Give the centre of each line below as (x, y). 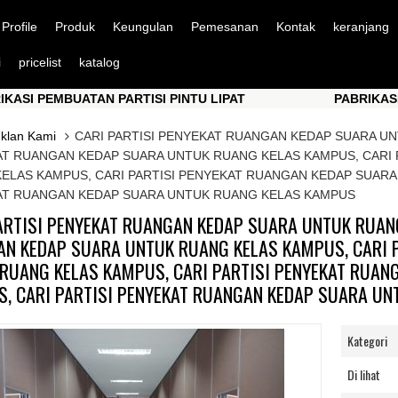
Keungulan (143, 27)
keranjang (361, 27)
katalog (99, 62)
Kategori (367, 341)
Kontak (295, 27)
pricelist (40, 62)
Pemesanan (224, 27)
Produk (75, 27)
